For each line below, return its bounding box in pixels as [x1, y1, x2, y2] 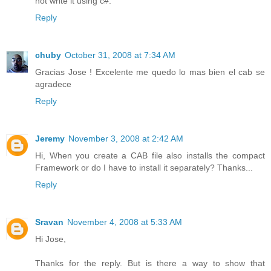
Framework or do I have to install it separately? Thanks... [35, 163, 253, 173]
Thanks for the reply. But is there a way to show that [35, 258, 265, 269]
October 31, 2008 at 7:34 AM [65, 50, 175, 60]
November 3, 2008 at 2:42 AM [68, 134, 183, 144]
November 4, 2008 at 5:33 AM [67, 217, 182, 227]
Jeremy [35, 134, 65, 144]
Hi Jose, [35, 234, 66, 244]
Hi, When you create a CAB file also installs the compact [35, 151, 265, 161]
